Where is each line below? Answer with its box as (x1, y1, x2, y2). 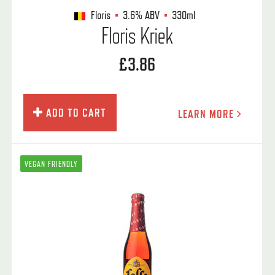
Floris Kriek (101, 21, 173, 50)
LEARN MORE (177, 107, 237, 121)
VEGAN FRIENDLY (25, 158, 78, 169)
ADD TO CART (43, 106, 107, 120)
